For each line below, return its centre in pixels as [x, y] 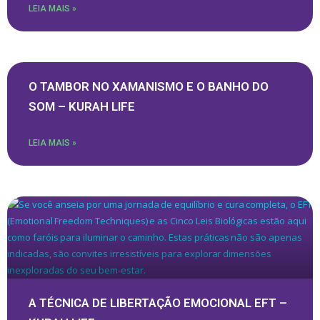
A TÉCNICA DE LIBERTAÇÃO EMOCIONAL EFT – [158, 302]
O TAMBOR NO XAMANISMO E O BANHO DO [149, 86]
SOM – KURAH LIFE [82, 106]
